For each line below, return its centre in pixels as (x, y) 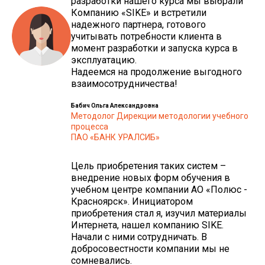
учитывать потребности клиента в (146, 36)
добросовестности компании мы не (150, 248)
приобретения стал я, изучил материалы (159, 213)
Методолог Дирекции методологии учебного (160, 116)
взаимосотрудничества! (124, 83)
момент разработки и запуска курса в (154, 48)
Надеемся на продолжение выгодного (156, 72)
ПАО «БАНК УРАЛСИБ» (115, 137)
